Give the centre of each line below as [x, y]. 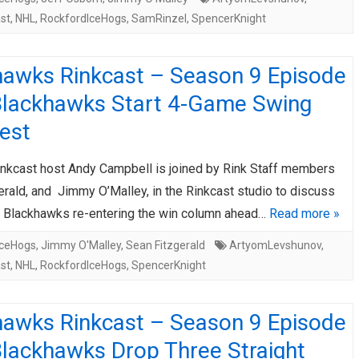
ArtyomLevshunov [275, 245]
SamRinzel [159, 18]
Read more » [305, 214]
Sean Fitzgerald [165, 245]
